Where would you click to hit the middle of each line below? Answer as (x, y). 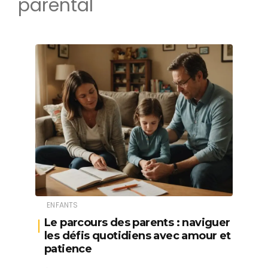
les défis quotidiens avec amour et (138, 236)
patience (68, 249)
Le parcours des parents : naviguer (137, 223)
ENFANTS (63, 205)
